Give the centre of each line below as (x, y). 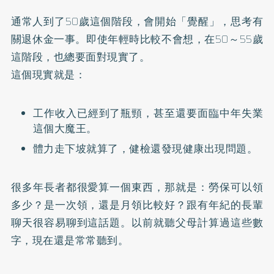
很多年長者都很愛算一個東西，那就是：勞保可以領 (137, 187)
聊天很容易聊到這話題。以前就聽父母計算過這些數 (137, 222)
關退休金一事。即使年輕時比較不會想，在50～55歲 (137, 39)
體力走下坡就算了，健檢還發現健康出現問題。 (145, 148)
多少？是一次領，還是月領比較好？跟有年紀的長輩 (137, 205)
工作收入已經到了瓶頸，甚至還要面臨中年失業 (148, 113)
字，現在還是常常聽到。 (70, 240)
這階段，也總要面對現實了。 (80, 57)
